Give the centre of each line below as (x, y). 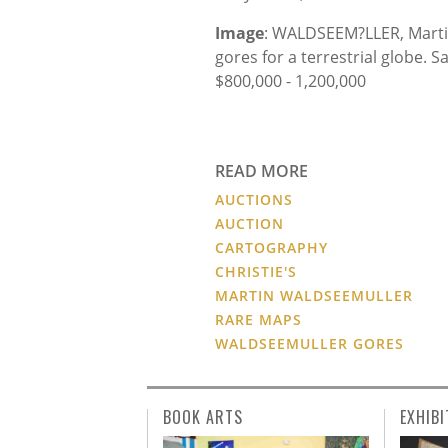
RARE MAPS (258, 319)
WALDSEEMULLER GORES (309, 343)
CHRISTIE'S (256, 271)
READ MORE (261, 170)
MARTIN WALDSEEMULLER (314, 295)
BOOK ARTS (203, 416)
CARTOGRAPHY (271, 247)
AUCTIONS (254, 199)
